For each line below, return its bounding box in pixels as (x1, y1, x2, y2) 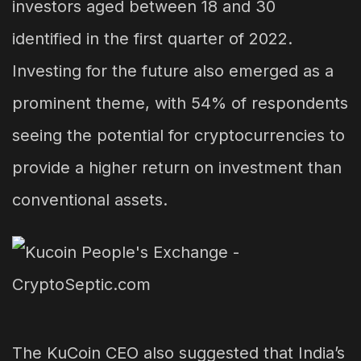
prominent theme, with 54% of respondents (12, 93, 348, 114)
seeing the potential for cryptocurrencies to (12, 126, 345, 146)
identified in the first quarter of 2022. (12, 29, 293, 49)
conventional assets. (12, 190, 168, 210)
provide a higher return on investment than (12, 158, 342, 178)
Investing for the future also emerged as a (12, 61, 334, 81)
